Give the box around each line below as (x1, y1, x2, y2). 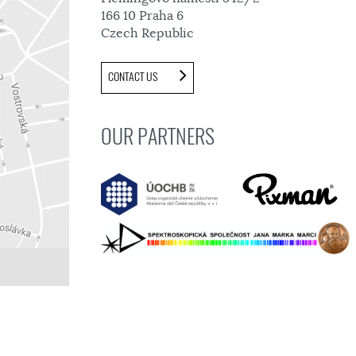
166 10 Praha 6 (101, 8, 184, 24)
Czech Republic (101, 25, 194, 41)
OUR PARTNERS (101, 122, 215, 150)
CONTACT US (108, 69, 160, 84)
